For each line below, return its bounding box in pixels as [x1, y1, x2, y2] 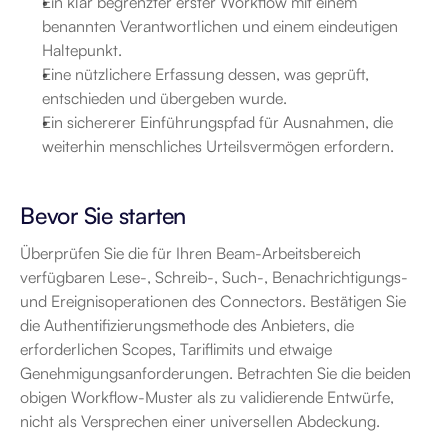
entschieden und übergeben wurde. [42, 88, 287, 108]
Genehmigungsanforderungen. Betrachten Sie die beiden [20, 363, 411, 383]
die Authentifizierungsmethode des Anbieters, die [20, 315, 354, 335]
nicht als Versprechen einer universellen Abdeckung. [20, 411, 380, 431]
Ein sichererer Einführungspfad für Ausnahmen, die [42, 112, 393, 132]
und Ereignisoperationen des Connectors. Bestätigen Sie [20, 291, 406, 311]
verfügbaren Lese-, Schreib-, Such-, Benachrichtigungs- [20, 267, 408, 287]
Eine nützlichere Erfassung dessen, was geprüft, [42, 64, 369, 84]
